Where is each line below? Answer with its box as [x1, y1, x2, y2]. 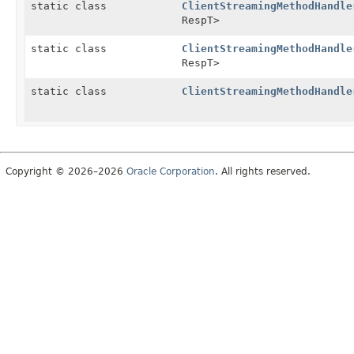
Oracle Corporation [126, 165, 215, 177]
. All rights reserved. [215, 165, 311, 177]
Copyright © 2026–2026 [6, 165, 126, 177]
